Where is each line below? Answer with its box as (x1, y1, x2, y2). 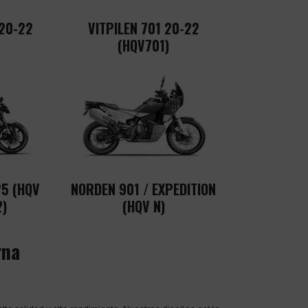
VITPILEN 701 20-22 (87, 17, 199, 38)
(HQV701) (118, 34, 169, 56)
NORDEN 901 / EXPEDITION (71, 178, 216, 199)
